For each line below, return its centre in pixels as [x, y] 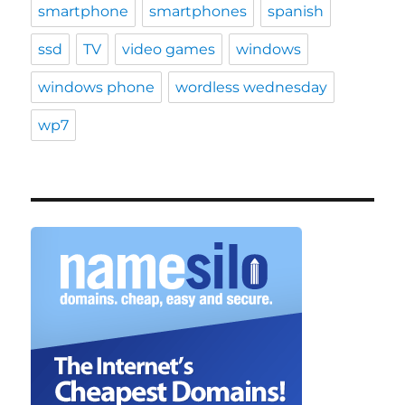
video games [169, 50]
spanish [296, 12]
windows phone [97, 88]
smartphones [198, 12]
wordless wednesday [252, 88]
